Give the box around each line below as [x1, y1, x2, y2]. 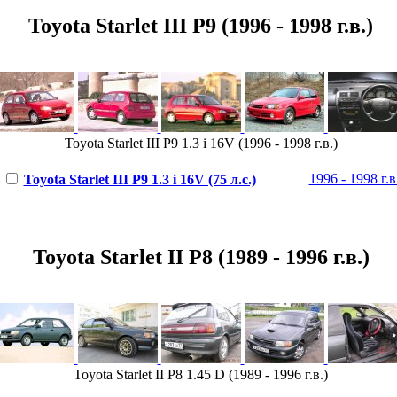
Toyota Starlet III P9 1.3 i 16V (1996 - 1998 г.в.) [64, 135, 338, 151]
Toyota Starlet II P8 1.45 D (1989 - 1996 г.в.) [74, 366, 328, 382]
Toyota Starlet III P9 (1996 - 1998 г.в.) [28, 13, 373, 37]
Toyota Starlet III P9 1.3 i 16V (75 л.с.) [23, 171, 256, 187]
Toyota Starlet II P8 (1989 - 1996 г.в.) [32, 245, 370, 269]
